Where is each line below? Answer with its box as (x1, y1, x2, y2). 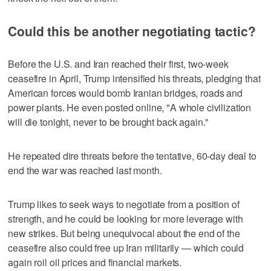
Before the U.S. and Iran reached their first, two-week (8, 56, 229, 71)
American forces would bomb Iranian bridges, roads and (8, 85, 243, 100)
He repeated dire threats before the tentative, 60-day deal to (8, 148, 256, 163)
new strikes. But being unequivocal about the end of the (8, 226, 240, 240)
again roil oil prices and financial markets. (8, 255, 182, 269)
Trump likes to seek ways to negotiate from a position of (8, 197, 240, 211)
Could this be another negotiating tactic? (8, 21, 256, 40)
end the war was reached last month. (8, 163, 162, 177)
